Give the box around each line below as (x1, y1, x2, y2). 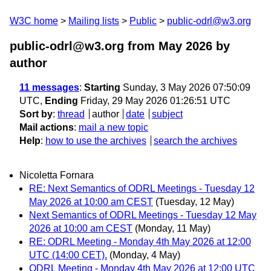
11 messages (19, 82, 79, 93)
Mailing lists (68, 16, 119, 26)
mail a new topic (79, 122, 148, 132)
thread (57, 109, 85, 119)
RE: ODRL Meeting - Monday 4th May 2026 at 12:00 (29, 237, 251, 247)
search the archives (153, 135, 237, 146)
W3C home (10, 16, 58, 26)
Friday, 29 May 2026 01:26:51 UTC (78, 96, 230, 106)
